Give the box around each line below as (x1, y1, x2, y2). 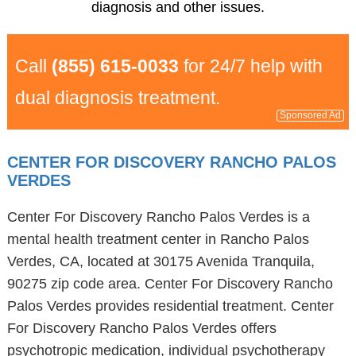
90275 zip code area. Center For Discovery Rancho (6, 276, 333, 292)
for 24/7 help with (178, 56, 323, 76)
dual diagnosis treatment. (14, 87, 220, 108)
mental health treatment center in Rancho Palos (6, 231, 309, 247)
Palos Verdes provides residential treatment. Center (6, 298, 334, 314)
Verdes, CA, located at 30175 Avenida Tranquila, (6, 253, 315, 269)
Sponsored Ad (280, 110, 342, 121)
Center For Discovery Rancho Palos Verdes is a (6, 209, 310, 225)
